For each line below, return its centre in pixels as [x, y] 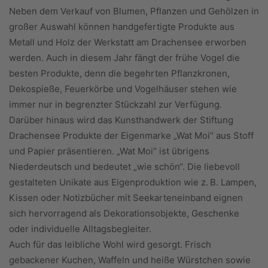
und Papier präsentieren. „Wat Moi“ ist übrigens [109, 151]
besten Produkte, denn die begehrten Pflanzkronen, [119, 73]
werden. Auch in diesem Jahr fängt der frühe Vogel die [124, 58]
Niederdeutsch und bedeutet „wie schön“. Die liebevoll [124, 167]
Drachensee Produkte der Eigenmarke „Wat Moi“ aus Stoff [131, 135]
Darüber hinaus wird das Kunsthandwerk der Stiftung [121, 120]
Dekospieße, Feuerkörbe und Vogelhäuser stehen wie [123, 89]
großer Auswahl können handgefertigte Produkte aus [122, 27]
